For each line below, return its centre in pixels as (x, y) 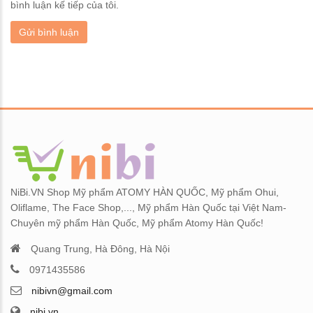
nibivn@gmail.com (72, 290)
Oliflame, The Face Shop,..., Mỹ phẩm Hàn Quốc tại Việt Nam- (148, 207)
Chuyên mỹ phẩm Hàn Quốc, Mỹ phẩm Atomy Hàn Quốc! (137, 223)
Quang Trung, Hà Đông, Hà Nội (100, 248)
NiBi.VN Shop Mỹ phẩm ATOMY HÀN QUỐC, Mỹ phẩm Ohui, (145, 192)
